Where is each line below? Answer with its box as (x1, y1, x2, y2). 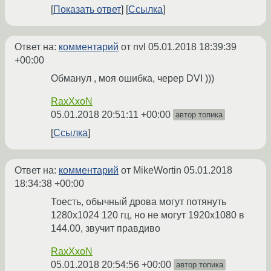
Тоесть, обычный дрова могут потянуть (51, 197, 226, 207)
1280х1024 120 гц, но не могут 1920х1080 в (51, 210, 244, 221)
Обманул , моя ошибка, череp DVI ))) (51, 73, 214, 84)
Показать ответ (53, 4, 121, 15)
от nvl (119, 42, 148, 53)
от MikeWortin (119, 165, 184, 176)
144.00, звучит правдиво (51, 223, 160, 234)
